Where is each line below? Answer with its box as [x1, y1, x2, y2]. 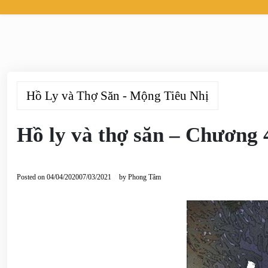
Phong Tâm [128, 173, 161, 181]
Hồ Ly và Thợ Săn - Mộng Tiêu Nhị [26, 89, 209, 103]
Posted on [17, 173, 47, 181]
